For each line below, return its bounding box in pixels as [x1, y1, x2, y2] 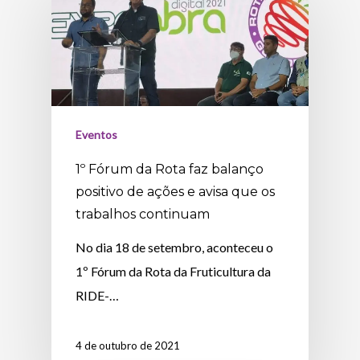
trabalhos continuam [76, 206, 211, 222]
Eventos [76, 127, 118, 141]
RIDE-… [76, 287, 120, 303]
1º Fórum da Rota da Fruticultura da [76, 263, 272, 279]
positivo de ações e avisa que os [76, 183, 276, 199]
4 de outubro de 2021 [76, 338, 181, 352]
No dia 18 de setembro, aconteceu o [76, 239, 274, 255]
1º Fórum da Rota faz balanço [76, 161, 264, 177]
